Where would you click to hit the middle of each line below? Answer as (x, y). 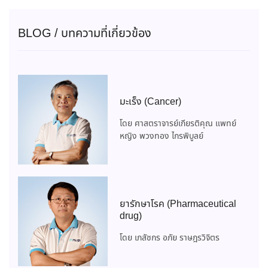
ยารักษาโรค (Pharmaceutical (178, 204)
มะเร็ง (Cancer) (150, 102)
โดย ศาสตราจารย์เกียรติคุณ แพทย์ (178, 124)
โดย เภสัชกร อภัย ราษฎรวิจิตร (170, 238)
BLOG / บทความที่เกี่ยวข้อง (85, 34)
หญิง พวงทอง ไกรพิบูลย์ (162, 137)
